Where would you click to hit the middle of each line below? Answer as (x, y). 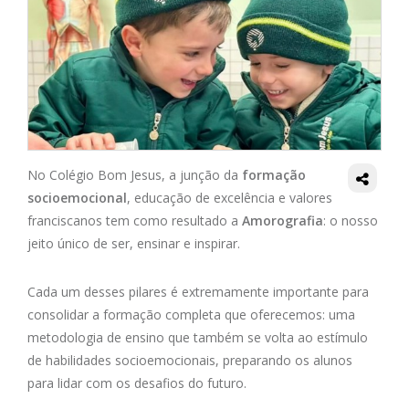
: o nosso (351, 221)
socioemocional (77, 198)
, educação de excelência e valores (230, 198)
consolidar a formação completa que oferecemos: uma (191, 315)
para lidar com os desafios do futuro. (139, 383)
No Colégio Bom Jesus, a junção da (135, 175)
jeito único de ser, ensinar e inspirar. (136, 244)
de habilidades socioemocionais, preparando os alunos (190, 361)
